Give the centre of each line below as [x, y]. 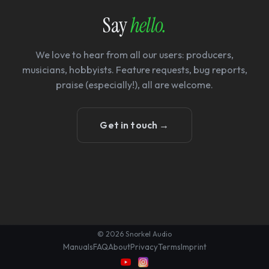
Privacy [144, 246]
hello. [148, 25]
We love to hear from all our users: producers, [134, 54]
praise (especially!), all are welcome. [134, 84]
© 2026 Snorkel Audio [134, 234]
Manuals [78, 246]
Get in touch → [134, 125]
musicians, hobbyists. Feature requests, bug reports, [134, 69]
